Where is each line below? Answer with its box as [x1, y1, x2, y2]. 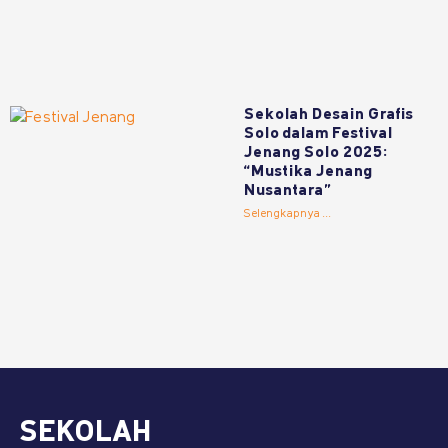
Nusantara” [244, 182, 331, 199]
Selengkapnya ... [244, 207, 332, 220]
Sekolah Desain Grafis [244, 106, 414, 123]
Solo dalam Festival [244, 125, 393, 142]
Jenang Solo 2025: [244, 144, 388, 161]
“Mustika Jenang [244, 163, 373, 180]
